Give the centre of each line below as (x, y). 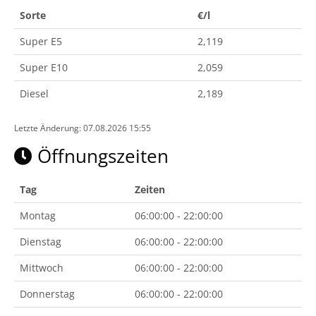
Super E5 (41, 41)
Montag (38, 215)
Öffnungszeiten (101, 156)
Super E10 (44, 67)
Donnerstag (47, 294)
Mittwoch (42, 268)
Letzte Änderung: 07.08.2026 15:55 (83, 128)
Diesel (34, 93)
